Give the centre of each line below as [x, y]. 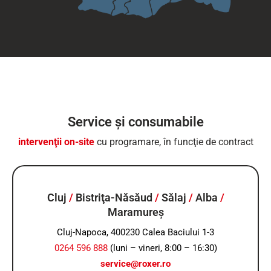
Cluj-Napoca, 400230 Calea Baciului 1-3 [135, 232]
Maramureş [135, 212]
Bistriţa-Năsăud [114, 197]
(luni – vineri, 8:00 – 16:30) [162, 248]
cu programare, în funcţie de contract [174, 142]
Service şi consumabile [135, 122]
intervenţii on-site [56, 142]
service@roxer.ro [135, 263]
